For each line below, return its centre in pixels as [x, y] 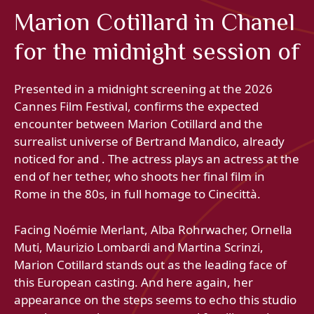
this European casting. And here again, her [134, 282]
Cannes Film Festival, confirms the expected [136, 107]
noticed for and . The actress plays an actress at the [157, 159]
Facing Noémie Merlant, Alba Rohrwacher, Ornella [153, 229]
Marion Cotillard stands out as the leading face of [150, 264]
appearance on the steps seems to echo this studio [155, 299]
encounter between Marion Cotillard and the [138, 124]
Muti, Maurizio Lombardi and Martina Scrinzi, [139, 247]
